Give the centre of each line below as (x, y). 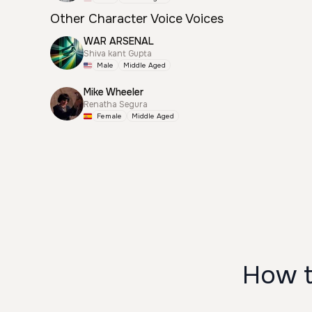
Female (109, 116)
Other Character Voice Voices (137, 19)
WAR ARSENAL (119, 41)
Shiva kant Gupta (118, 54)
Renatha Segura (116, 104)
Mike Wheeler (114, 92)
